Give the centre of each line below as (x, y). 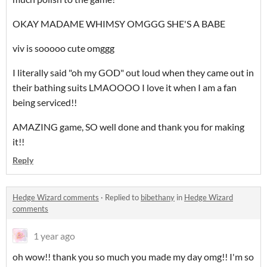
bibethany (158, 198)
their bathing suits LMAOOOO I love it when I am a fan (125, 88)
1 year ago (54, 236)
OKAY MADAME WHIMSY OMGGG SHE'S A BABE (119, 24)
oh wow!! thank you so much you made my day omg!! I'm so (133, 257)
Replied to (123, 198)
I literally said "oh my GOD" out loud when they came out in (133, 73)
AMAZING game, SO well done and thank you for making (128, 127)
